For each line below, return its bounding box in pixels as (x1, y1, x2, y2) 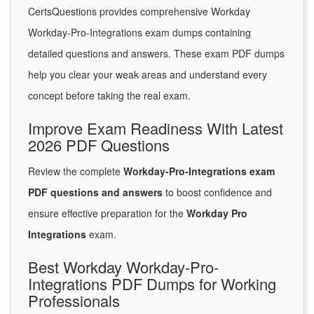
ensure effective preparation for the (28, 206, 186, 221)
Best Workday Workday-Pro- (28, 256, 219, 278)
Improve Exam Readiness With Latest (28, 117, 283, 139)
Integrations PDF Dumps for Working (28, 273, 276, 295)
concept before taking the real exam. (28, 88, 191, 103)
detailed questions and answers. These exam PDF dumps (28, 46, 285, 61)
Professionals (28, 289, 120, 312)
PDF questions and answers (28, 185, 163, 200)
